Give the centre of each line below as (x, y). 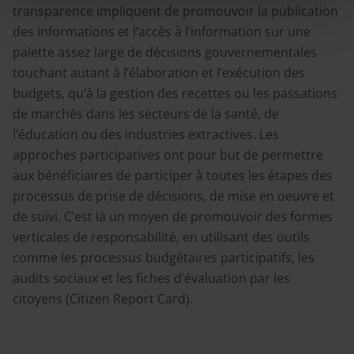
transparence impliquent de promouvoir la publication (175, 11)
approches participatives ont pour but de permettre (168, 155)
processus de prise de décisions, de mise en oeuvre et (173, 196)
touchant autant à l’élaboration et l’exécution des (159, 73)
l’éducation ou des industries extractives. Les (146, 134)
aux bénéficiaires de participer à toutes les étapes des (173, 175)
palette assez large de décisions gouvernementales (165, 52)
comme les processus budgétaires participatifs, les (164, 258)
